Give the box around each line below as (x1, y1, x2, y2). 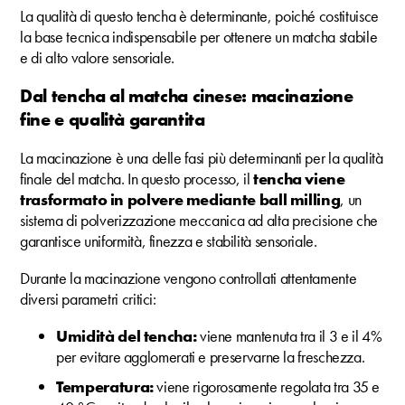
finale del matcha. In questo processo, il (20, 168, 254, 190)
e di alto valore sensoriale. (20, 47, 175, 69)
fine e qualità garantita (20, 108, 205, 132)
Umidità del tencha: (56, 325, 200, 347)
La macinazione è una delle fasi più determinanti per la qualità (20, 147, 383, 169)
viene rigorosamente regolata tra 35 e (156, 376, 381, 398)
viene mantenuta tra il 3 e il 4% (199, 325, 382, 347)
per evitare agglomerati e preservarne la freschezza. (56, 346, 365, 368)
